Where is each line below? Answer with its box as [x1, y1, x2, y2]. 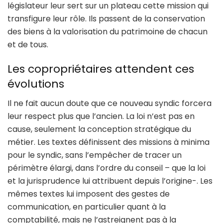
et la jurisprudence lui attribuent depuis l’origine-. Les [7, 175, 213, 187]
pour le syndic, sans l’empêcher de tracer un [7, 149, 182, 161]
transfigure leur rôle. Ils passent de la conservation [7, 12, 205, 24]
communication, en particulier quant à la [7, 201, 166, 213]
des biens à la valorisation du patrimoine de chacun [7, 25, 208, 37]
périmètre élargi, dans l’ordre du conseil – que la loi [7, 162, 206, 174]
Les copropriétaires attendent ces [7, 61, 194, 77]
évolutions [7, 76, 64, 92]
